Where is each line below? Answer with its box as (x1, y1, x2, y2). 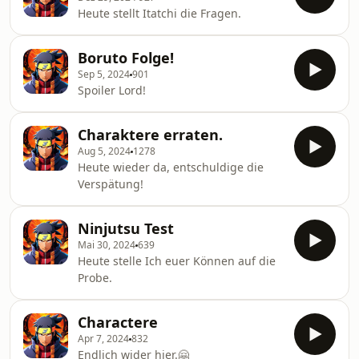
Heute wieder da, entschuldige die (78, 159, 264, 175)
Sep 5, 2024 (78, 67, 130, 81)
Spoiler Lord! (78, 83, 146, 98)
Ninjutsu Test (78, 219, 174, 238)
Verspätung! (78, 176, 143, 192)
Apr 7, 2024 (78, 332, 129, 345)
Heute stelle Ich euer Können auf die (78, 253, 276, 268)
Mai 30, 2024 (78, 238, 135, 252)
